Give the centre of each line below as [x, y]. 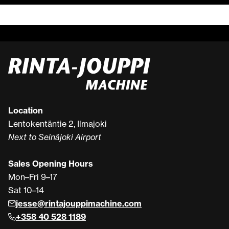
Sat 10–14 [26, 190]
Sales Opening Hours [51, 164]
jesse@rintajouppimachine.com [79, 204]
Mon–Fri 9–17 [33, 177]
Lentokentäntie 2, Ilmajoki [58, 124]
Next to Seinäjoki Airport [55, 137]
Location [26, 111]
